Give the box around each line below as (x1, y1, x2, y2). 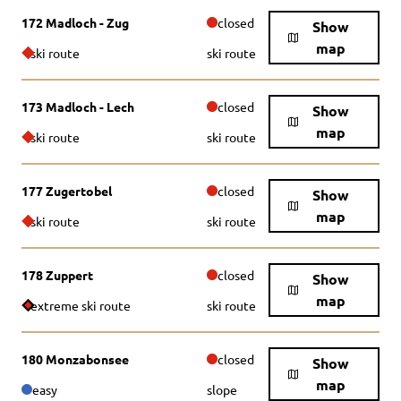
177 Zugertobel (21, 183, 112, 199)
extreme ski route (30, 297, 131, 313)
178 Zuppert (21, 267, 93, 283)
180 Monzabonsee (21, 351, 129, 367)
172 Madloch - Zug (21, 14, 129, 30)
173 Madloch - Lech (21, 98, 134, 115)
